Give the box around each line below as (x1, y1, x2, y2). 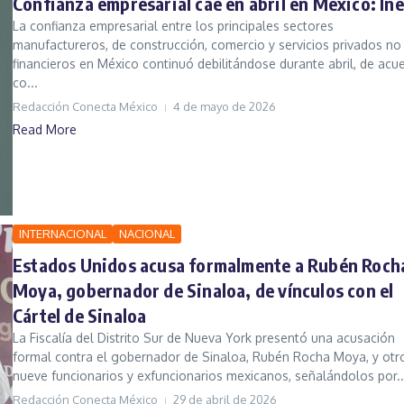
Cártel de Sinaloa (13, 304, 147, 327)
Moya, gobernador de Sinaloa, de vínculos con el (13, 279, 394, 302)
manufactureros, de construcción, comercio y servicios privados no (13, 37, 401, 53)
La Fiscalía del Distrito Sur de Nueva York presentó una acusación (13, 330, 395, 346)
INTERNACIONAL (19, 226, 106, 242)
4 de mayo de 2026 (173, 99, 276, 115)
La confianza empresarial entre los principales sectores (13, 18, 334, 34)
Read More (13, 122, 77, 138)
